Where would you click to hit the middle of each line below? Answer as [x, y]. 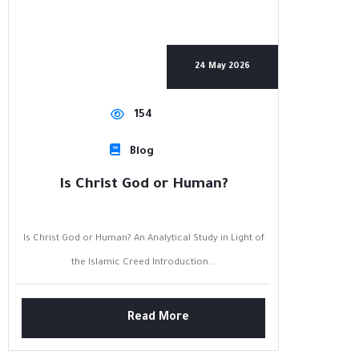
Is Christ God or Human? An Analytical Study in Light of [143, 239]
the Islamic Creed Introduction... [143, 263]
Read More [159, 318]
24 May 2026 [222, 66]
